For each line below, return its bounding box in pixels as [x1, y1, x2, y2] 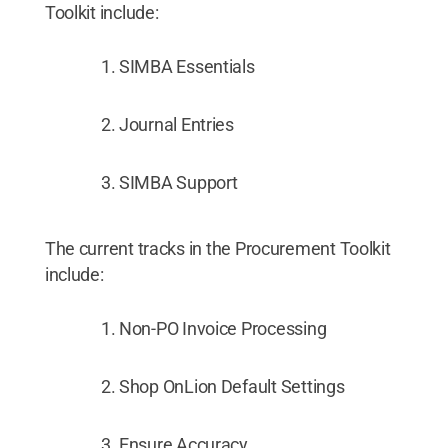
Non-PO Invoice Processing [119, 318, 327, 339]
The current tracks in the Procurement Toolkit [44, 238, 391, 259]
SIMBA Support [119, 172, 238, 193]
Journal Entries [119, 114, 234, 135]
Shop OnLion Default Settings [119, 376, 345, 397]
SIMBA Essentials [119, 56, 255, 77]
